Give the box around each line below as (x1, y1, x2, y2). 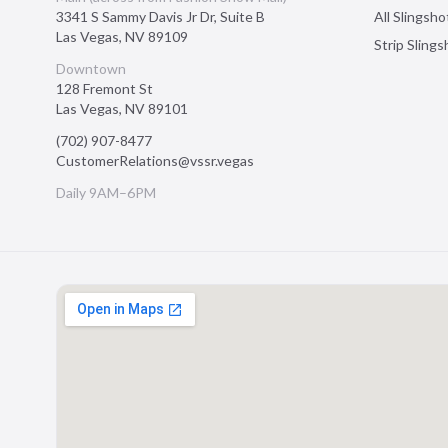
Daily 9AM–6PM (56, 184, 156, 201)
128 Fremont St (56, 80, 153, 97)
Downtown (56, 60, 126, 77)
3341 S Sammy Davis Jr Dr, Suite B (56, 8, 265, 25)
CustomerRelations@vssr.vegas (56, 152, 254, 169)
